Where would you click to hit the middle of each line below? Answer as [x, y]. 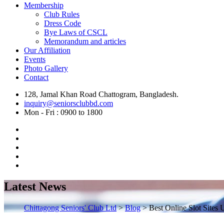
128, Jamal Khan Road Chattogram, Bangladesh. [101, 94]
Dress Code [62, 23]
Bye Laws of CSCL [76, 32]
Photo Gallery [46, 68]
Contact [36, 77]
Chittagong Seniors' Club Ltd [70, 207]
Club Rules [62, 14]
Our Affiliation [47, 50]
